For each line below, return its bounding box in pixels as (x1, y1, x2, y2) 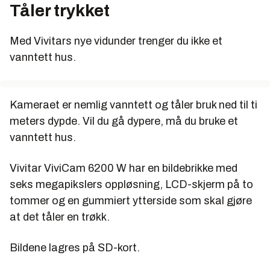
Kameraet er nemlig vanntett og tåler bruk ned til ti (10, 98, 257, 111)
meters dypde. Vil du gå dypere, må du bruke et (10, 115, 238, 127)
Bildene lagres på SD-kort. (10, 241, 140, 254)
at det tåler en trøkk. (10, 210, 110, 223)
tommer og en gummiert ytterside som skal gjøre (10, 194, 252, 207)
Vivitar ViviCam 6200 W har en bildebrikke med (10, 162, 237, 174)
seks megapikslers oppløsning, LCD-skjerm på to (10, 178, 253, 190)
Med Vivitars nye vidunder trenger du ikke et (10, 34, 222, 47)
